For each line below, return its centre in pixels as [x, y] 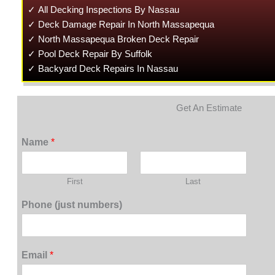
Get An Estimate [209, 107]
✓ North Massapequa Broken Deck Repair [113, 39]
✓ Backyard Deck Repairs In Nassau [103, 69]
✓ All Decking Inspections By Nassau [103, 10]
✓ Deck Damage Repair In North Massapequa [121, 25]
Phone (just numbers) [72, 204]
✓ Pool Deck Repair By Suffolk [90, 54]
